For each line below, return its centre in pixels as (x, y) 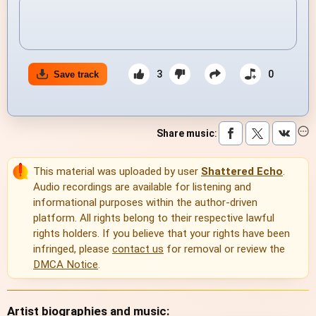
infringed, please (73, 249)
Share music (186, 133)
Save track (76, 74)
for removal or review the (224, 249)
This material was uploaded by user (117, 172)
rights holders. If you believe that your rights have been (162, 234)
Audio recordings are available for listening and (142, 187)
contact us (138, 249)
